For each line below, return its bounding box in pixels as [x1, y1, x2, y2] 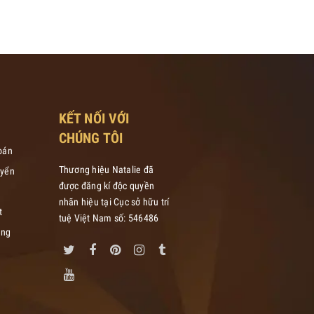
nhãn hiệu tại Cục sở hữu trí [58, 196, 170, 207]
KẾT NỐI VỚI [58, 109, 130, 127]
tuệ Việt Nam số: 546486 [58, 212, 159, 224]
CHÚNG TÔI [58, 129, 123, 146]
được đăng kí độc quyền [58, 179, 154, 191]
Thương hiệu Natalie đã [58, 163, 153, 175]
